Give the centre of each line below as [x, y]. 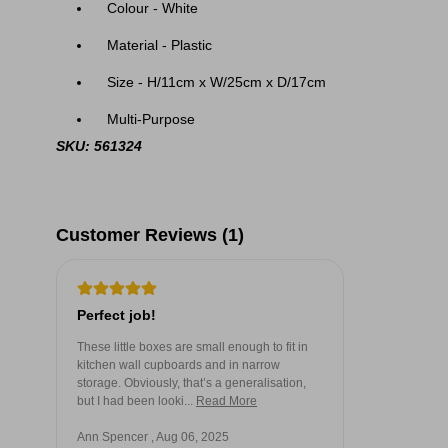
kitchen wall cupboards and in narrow [178, 365]
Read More [226, 401]
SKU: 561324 [99, 146]
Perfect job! [116, 315]
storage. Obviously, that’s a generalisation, [191, 383]
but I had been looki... [135, 401]
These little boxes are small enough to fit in [192, 347]
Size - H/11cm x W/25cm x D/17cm [216, 82]
